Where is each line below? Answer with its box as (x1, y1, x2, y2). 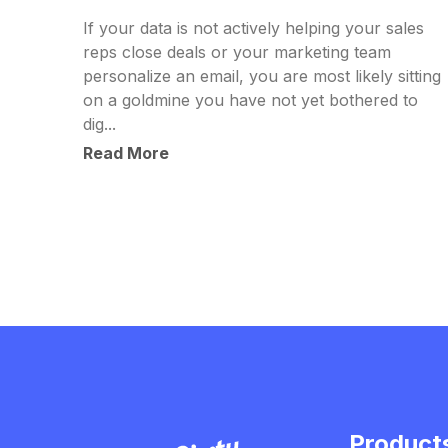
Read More (83, 143, 169, 164)
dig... (83, 114, 116, 135)
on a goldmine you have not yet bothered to (83, 90, 418, 111)
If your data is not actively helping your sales (83, 18, 424, 39)
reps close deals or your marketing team (83, 42, 391, 63)
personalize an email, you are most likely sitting (83, 66, 441, 87)
